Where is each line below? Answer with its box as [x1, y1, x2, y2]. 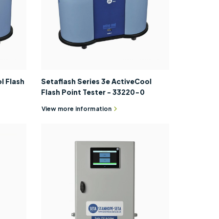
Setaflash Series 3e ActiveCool [41, 76, 152, 86]
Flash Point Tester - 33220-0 [41, 87, 145, 96]
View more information [41, 105, 112, 113]
